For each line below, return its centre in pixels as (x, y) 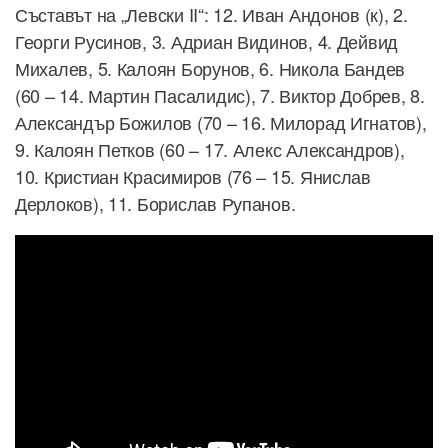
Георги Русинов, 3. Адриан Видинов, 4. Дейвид (207, 41)
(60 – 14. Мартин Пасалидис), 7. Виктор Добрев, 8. (220, 95)
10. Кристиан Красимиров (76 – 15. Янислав (193, 176)
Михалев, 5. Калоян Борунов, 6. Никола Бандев (210, 68)
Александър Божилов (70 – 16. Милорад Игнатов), (221, 122)
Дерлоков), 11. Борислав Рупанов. (155, 203)
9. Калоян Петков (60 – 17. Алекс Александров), (210, 149)
